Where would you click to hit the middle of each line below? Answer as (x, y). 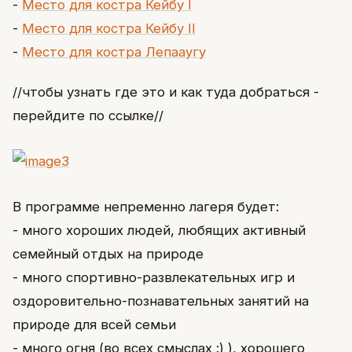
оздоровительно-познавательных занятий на (161, 301)
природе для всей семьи (94, 324)
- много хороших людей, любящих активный (159, 230)
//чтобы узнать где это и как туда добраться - (166, 92)
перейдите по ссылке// (88, 115)
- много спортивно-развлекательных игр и (154, 277)
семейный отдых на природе (108, 253)
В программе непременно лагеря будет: (146, 206)
